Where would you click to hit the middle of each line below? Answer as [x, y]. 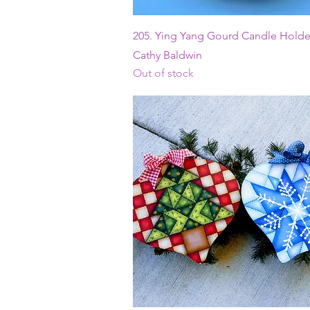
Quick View [239, 32]
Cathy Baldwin [167, 55]
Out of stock [163, 73]
